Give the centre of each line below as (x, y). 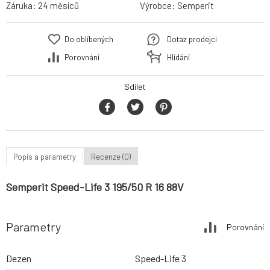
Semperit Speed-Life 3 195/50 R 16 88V (95, 187)
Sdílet (135, 87)
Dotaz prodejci (192, 39)
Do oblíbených (89, 39)
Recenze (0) (111, 156)
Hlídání (178, 58)
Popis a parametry (45, 156)
